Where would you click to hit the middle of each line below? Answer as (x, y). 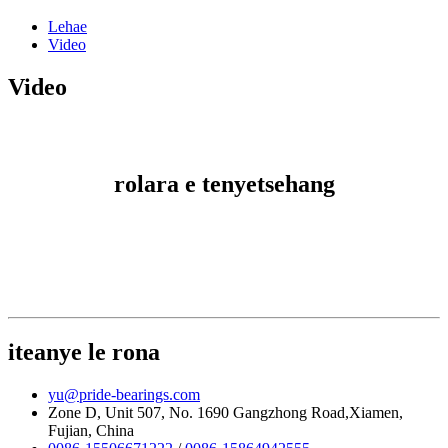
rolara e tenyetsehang (224, 183)
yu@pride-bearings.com (124, 394)
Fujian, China (91, 430)
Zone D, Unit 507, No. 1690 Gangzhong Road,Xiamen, (225, 412)
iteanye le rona (84, 351)
